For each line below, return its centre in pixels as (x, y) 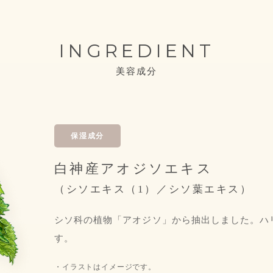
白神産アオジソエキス (133, 168)
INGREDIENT (136, 51)
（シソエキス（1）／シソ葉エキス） (153, 189)
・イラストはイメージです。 (105, 267)
